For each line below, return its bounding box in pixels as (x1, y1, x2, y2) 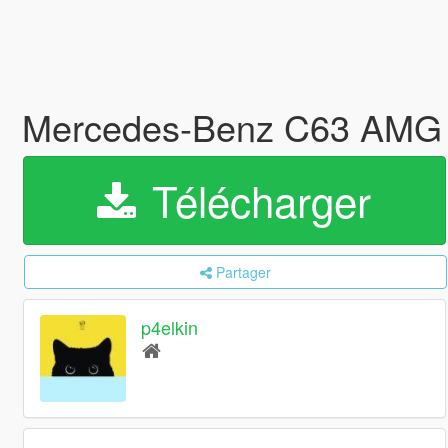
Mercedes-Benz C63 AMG (21, 101, 442, 152)
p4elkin (141, 314, 199, 341)
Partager (215, 262, 271, 282)
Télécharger (140, 170, 372, 230)
